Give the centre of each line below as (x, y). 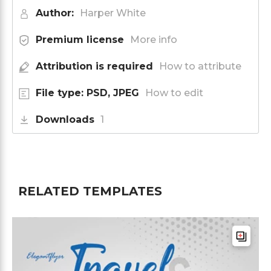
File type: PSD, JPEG (87, 93)
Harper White (113, 13)
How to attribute (200, 66)
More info (154, 39)
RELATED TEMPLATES (90, 191)
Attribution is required (94, 66)
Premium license (80, 39)
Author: (55, 13)
